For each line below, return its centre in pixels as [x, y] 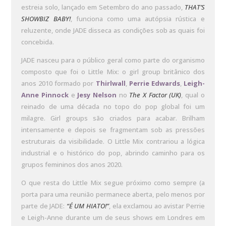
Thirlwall [110, 83]
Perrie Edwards [154, 83]
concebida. [38, 42]
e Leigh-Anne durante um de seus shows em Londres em [113, 217]
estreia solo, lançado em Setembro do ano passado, [103, 7]
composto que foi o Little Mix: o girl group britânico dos [113, 72]
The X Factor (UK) [155, 95]
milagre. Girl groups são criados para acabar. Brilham [113, 118]
